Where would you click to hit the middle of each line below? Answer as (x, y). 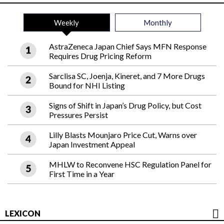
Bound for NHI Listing (87, 85)
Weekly (66, 23)
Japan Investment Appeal (92, 144)
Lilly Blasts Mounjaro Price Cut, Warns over (123, 135)
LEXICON (23, 213)
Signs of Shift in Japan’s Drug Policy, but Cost (125, 105)
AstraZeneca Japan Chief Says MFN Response (128, 46)
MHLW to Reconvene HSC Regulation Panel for (130, 164)
